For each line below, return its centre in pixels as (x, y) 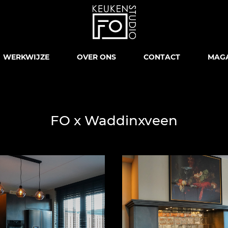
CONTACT (162, 57)
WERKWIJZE (26, 57)
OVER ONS (97, 57)
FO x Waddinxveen (114, 121)
